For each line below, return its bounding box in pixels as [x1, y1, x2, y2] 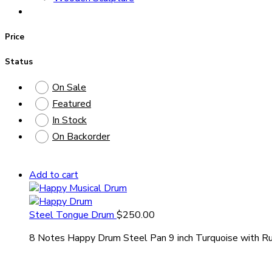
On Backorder [52, 129, 110, 143]
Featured [52, 97, 91, 110]
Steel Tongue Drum [29, 208, 117, 222]
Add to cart [29, 168, 78, 182]
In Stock [52, 113, 87, 127]
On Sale [52, 80, 86, 94]
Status [5, 56, 33, 67]
